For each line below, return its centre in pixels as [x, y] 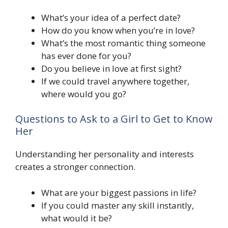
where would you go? [84, 94]
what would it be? [77, 218]
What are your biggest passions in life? [119, 192]
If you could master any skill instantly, [118, 205]
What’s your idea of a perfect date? [111, 17]
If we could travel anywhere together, [115, 81]
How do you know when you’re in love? [118, 30]
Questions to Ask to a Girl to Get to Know [114, 119]
